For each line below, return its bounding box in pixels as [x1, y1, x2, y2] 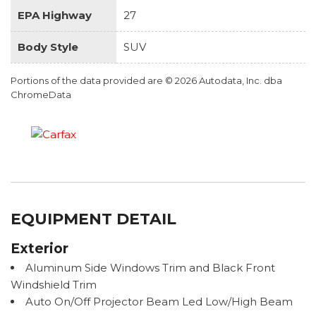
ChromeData [11, 88, 71, 100]
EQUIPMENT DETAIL [11, 209, 176, 229]
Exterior [11, 240, 68, 257]
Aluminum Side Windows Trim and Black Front [25, 260, 275, 274]
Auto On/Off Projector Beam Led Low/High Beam [25, 294, 293, 308]
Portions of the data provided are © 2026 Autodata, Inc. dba [11, 74, 282, 86]
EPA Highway [18, 8, 92, 22]
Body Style [18, 39, 78, 54]
